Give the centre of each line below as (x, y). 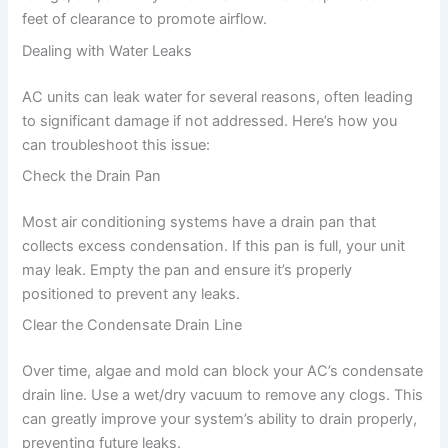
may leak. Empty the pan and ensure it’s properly (187, 269)
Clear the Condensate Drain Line (132, 325)
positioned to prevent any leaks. (131, 293)
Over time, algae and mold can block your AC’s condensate (223, 370)
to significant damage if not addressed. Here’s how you (210, 120)
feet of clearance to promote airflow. (145, 19)
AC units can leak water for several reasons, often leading (218, 96)
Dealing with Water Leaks (107, 50)
